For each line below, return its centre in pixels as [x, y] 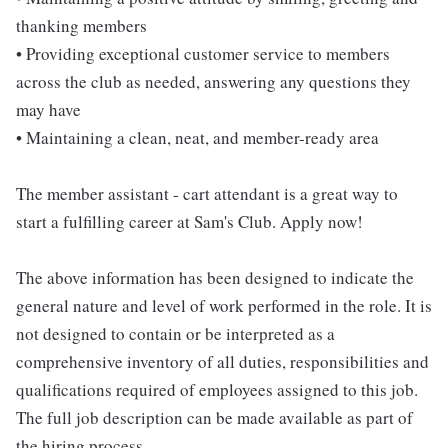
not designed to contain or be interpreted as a [175, 333]
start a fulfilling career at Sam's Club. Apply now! [189, 221]
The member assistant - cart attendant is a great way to [207, 193]
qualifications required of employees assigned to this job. [217, 389]
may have [48, 109]
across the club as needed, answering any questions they [213, 81]
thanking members [81, 25]
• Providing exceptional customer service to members [203, 53]
